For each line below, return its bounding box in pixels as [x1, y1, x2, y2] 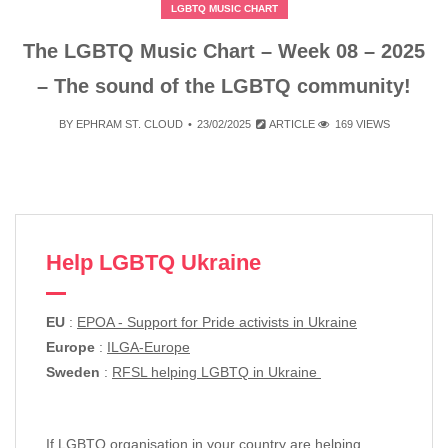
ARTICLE [267, 117, 318, 130]
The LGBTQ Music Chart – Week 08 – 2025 [23, 39, 425, 62]
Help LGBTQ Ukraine [46, 249, 261, 275]
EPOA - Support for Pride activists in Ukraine [77, 313, 357, 330]
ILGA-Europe [107, 338, 190, 355]
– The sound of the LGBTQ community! [37, 74, 411, 97]
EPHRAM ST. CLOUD [75, 117, 183, 130]
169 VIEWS [331, 117, 390, 130]
